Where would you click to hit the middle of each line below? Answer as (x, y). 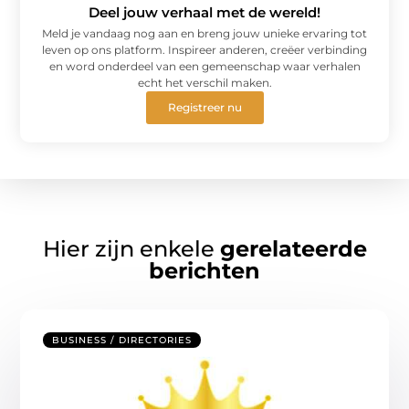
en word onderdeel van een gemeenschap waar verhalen (204, 66)
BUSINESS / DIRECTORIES (122, 341)
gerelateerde (293, 249)
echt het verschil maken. (204, 82)
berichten (204, 271)
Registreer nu (204, 107)
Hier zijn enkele (131, 249)
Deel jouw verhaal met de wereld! (204, 12)
